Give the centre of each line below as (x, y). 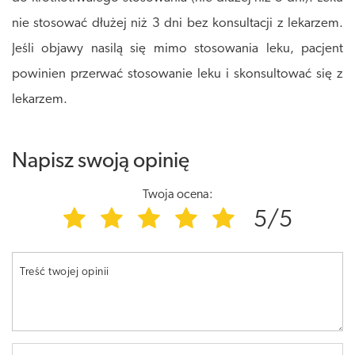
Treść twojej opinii (65, 273)
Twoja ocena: (177, 195)
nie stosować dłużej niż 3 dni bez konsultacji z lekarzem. (177, 24)
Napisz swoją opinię (101, 162)
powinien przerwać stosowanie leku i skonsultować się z (177, 74)
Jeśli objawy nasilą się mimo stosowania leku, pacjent (177, 49)
